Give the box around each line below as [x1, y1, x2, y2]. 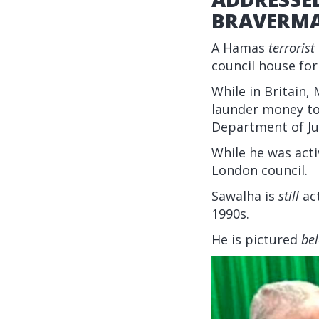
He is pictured [211, 231, 301, 249]
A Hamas [211, 39, 268, 57]
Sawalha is [211, 187, 278, 205]
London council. [211, 162, 308, 179]
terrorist [268, 39, 315, 57]
